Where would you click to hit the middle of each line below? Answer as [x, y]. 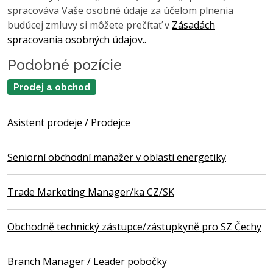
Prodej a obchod [51, 87]
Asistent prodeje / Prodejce [69, 122]
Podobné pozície [65, 65]
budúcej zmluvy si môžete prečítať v [90, 25]
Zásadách [193, 25]
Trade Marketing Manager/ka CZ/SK [91, 192]
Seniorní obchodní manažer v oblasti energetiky [117, 157]
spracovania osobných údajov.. [77, 39]
